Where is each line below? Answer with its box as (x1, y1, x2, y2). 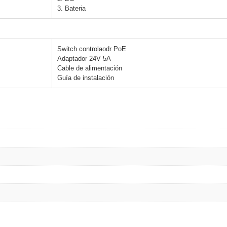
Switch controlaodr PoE (57, 45, 126, 53)
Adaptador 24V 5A (57, 55, 111, 63)
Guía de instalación (57, 74, 114, 82)
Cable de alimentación (57, 64, 122, 72)
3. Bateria (57, 5, 86, 13)
